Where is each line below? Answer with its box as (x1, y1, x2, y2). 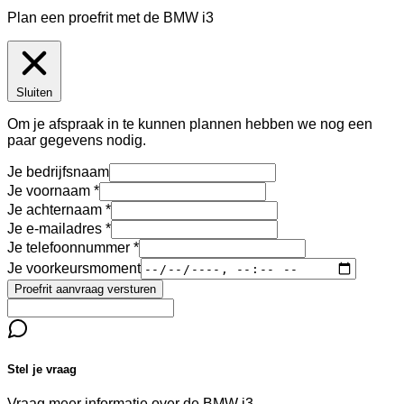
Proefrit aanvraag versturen (14, 282, 156, 296)
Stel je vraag (7, 363, 77, 377)
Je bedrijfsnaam (7, 164, 109, 179)
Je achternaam (7, 202, 102, 217)
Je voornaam (7, 183, 90, 198)
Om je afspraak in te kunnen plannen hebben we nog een (7, 116, 372, 132)
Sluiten (16, 86, 52, 99)
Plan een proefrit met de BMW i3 (7, 10, 214, 25)
